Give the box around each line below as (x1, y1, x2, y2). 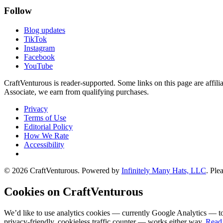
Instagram (24, 44, 55, 53)
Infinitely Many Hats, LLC (121, 166, 206, 175)
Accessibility (24, 140, 64, 149)
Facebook (24, 53, 55, 62)
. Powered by (78, 166, 119, 175)
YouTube (24, 62, 53, 71)
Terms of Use (24, 113, 66, 122)
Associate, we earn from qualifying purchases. (4, 88, 149, 97)
